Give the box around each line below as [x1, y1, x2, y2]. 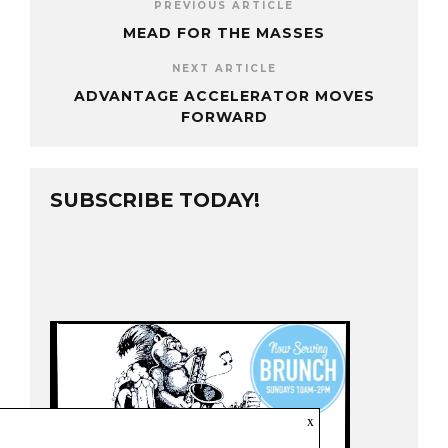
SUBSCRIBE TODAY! [50, 188, 260, 213]
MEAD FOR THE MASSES [123, 24, 325, 43]
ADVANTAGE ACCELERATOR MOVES [73, 87, 375, 106]
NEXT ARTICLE [171, 62, 277, 76]
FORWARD [180, 108, 268, 127]
